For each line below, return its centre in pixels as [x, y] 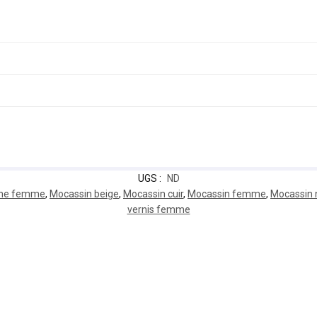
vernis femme [158, 210]
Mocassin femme [227, 194]
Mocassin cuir [153, 194]
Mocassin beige [84, 194]
